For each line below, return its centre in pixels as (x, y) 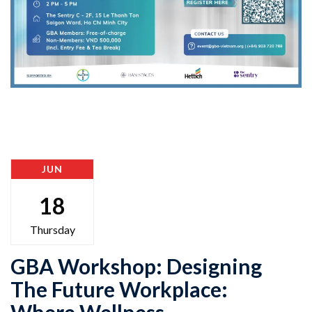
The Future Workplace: (119, 289)
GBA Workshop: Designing (136, 266)
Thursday (52, 229)
